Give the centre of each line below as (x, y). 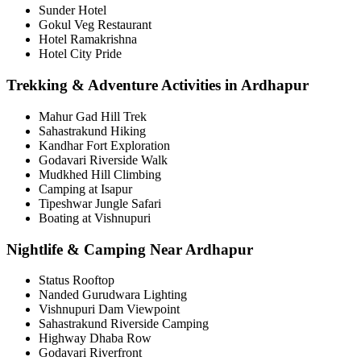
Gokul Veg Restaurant (95, 25)
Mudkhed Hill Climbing (100, 174)
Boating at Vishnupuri (95, 218)
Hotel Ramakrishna (88, 39)
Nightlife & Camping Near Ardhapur (130, 249)
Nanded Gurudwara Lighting (113, 295)
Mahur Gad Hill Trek (93, 116)
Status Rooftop (77, 280)
